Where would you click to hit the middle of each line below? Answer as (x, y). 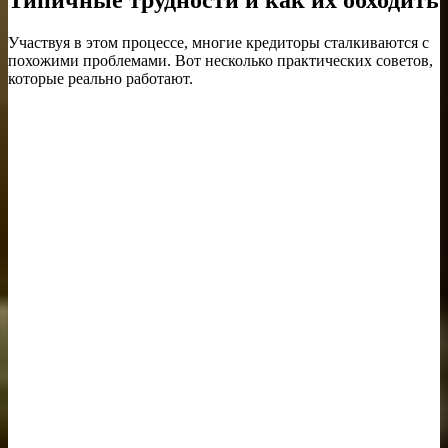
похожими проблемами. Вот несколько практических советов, (220, 60)
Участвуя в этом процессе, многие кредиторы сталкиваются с (218, 42)
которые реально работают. (100, 78)
